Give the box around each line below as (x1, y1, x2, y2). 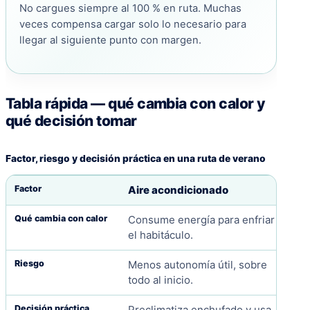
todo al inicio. (127, 273, 193, 287)
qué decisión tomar (6, 112, 137, 130)
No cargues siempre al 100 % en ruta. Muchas (19, 2, 241, 15)
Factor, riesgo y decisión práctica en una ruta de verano (6, 153, 266, 165)
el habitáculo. (127, 228, 193, 242)
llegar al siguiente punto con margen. (19, 34, 201, 47)
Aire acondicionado (127, 183, 228, 197)
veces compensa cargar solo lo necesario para (19, 18, 246, 31)
